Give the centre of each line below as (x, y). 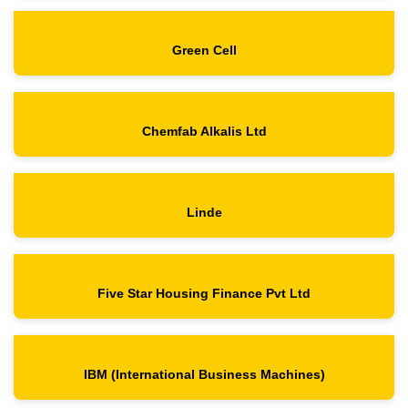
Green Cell (204, 51)
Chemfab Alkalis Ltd (204, 132)
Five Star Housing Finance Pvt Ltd (204, 294)
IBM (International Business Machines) (204, 375)
